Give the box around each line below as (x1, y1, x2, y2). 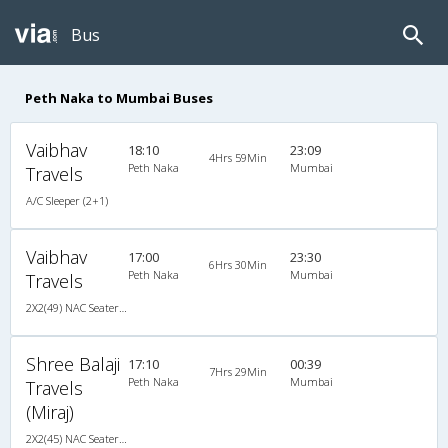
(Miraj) (26, 399, 74, 424)
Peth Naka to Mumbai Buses (25, 88, 213, 107)
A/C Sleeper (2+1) (26, 192, 108, 208)
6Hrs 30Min (208, 256, 267, 272)
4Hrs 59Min (208, 149, 267, 165)
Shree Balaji (26, 351, 120, 376)
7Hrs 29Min (208, 363, 267, 379)
